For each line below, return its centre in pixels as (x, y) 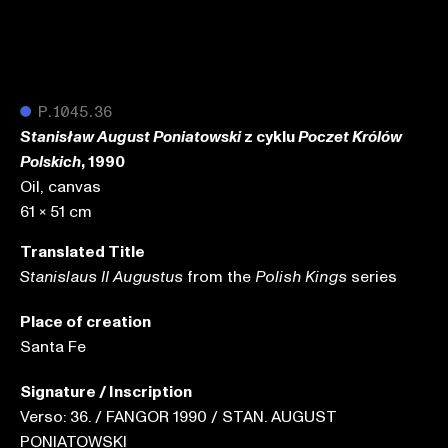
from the (219, 277)
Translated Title (82, 252)
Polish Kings (301, 277)
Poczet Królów (350, 137)
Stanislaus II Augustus (101, 277)
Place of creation (85, 322)
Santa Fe (53, 347)
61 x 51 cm (56, 212)
